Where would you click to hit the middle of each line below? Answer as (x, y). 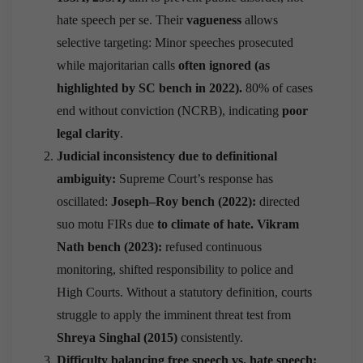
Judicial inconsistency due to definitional (167, 156)
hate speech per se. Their (122, 19)
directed (278, 201)
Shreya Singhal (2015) (117, 337)
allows (260, 19)
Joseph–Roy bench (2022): (184, 201)
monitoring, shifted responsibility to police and (175, 269)
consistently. (210, 337)
